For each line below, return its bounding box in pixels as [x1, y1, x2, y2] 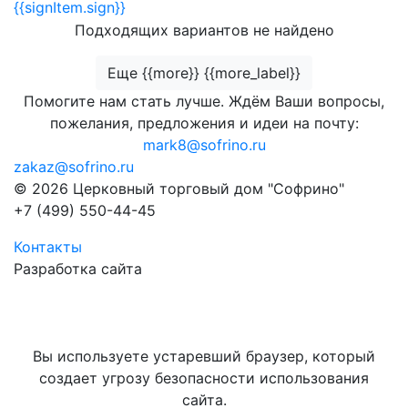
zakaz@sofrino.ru [14, 158, 134, 176]
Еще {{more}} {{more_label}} [107, 64, 301, 82]
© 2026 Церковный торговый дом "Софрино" [14, 179, 344, 198]
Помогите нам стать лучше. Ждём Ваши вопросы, [24, 92, 384, 110]
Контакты [14, 238, 82, 256]
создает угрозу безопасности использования [39, 369, 369, 388]
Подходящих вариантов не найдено [74, 21, 334, 39]
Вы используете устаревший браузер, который [33, 347, 375, 366]
